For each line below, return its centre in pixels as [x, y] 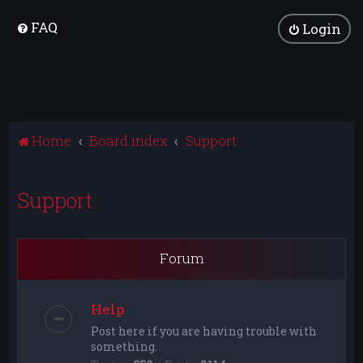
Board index [128, 141]
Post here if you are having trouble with [204, 331]
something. [124, 346]
